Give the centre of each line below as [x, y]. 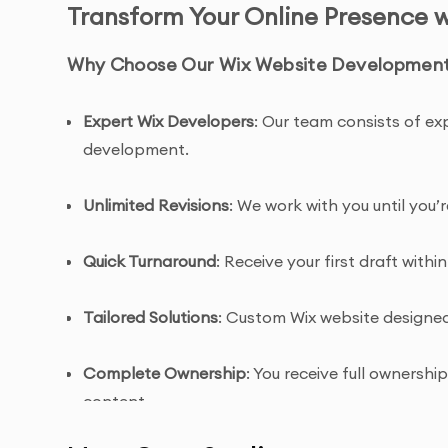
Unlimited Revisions [156, 205]
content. [116, 401]
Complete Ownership [165, 373]
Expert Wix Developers [169, 121]
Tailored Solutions [151, 317]
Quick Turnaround [150, 261]
